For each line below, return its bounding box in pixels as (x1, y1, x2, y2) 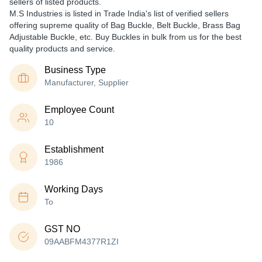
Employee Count (44, 105, 114, 115)
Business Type (44, 65, 106, 75)
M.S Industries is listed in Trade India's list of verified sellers (9, 9, 229, 18)
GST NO (44, 224, 80, 234)
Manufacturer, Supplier (44, 78, 129, 87)
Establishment (44, 144, 104, 154)
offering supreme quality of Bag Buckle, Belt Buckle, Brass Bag (9, 20, 240, 30)
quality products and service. (9, 44, 115, 53)
